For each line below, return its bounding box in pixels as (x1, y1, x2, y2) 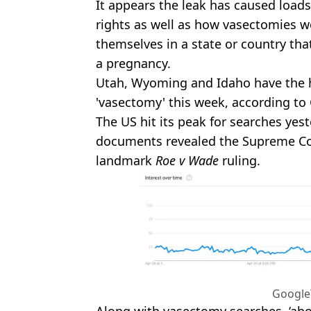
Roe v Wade (155, 151, 219, 169)
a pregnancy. (96, 54, 171, 72)
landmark (96, 151, 155, 169)
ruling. (219, 151, 260, 169)
